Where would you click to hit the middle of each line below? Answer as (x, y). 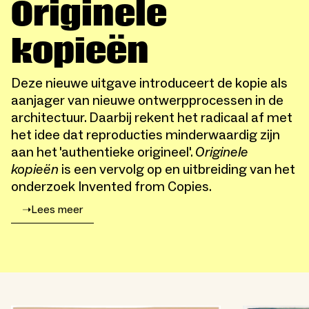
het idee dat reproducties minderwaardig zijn (146, 135)
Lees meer (57, 209)
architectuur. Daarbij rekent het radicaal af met (152, 118)
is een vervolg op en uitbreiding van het (177, 170)
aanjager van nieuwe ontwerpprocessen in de (147, 101)
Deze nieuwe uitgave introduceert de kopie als (149, 83)
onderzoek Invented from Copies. (111, 187)
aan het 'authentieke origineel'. (103, 152)
